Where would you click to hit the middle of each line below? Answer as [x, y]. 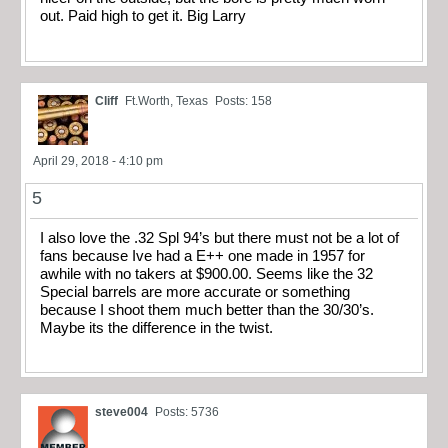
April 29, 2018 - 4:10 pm [98, 160]
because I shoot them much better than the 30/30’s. [207, 309]
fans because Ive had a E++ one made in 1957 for [202, 255]
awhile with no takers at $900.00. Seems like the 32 [206, 273]
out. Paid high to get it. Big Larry [143, 16]
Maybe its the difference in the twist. [156, 327]
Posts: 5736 [187, 412]
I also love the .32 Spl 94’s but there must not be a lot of [219, 237]
